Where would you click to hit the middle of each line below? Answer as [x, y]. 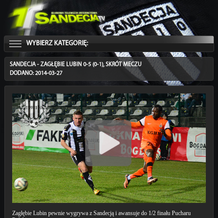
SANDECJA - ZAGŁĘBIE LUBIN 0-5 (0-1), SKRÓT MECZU [75, 65]
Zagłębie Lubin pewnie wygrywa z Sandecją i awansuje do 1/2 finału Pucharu [101, 213]
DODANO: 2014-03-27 [36, 74]
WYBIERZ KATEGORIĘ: [57, 44]
